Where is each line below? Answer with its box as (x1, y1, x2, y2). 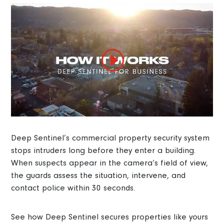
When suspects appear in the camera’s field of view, (11, 157, 208, 167)
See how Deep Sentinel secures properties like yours (11, 211, 208, 221)
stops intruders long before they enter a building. (11, 145, 196, 155)
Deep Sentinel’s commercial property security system (11, 132, 210, 142)
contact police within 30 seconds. (11, 182, 135, 192)
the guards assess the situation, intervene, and (11, 170, 186, 180)
